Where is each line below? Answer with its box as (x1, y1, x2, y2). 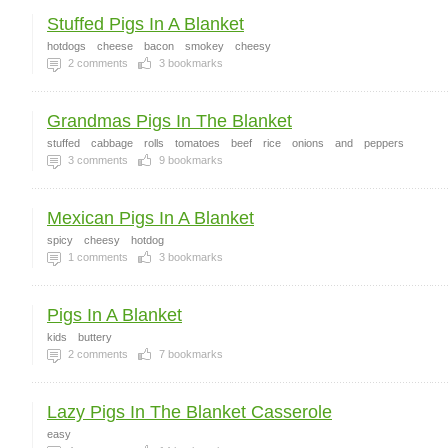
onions (292, 137, 324, 149)
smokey (185, 40, 224, 52)
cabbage (91, 137, 133, 149)
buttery (78, 331, 112, 343)
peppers (364, 137, 404, 149)
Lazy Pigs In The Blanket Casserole (47, 402, 332, 422)
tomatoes (175, 137, 220, 149)
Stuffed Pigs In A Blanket (47, 14, 244, 34)
